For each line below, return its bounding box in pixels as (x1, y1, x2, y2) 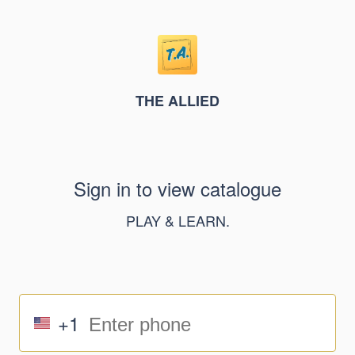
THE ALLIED (136, 90, 219, 111)
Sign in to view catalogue (74, 174, 281, 202)
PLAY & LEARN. (125, 210, 230, 231)
